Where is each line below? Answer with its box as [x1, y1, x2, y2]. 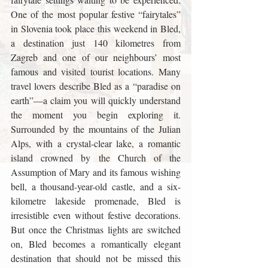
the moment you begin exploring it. [11, 108, 181, 121]
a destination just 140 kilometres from [11, 36, 181, 49]
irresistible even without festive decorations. [11, 209, 181, 221]
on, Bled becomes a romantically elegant [11, 237, 181, 250]
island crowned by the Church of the [11, 151, 181, 164]
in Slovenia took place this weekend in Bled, [11, 22, 181, 35]
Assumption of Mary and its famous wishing [11, 166, 181, 178]
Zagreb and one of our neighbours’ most [11, 51, 181, 63]
